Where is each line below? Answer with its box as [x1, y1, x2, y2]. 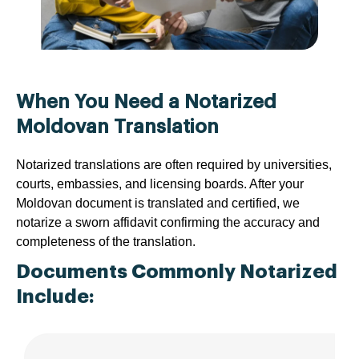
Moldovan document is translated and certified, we [16, 196, 300, 211]
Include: [16, 287, 95, 307]
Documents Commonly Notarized [16, 262, 337, 282]
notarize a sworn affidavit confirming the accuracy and [16, 216, 320, 230]
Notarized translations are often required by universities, [16, 158, 332, 172]
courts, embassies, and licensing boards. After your [16, 177, 304, 192]
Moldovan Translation [16, 117, 219, 137]
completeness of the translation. [16, 235, 196, 249]
